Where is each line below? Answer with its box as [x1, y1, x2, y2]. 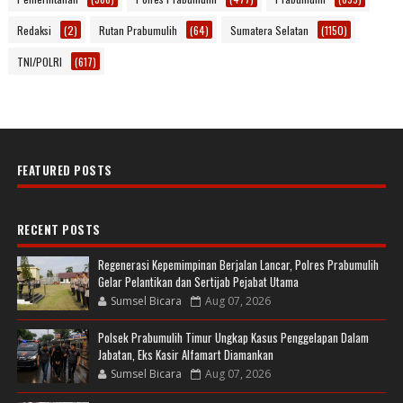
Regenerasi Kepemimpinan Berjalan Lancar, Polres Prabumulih [97, 255, 379, 273]
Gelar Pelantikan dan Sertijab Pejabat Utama [97, 272, 299, 291]
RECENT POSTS [16, 219, 101, 238]
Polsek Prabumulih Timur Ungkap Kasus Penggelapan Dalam [97, 327, 369, 346]
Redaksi [16, 22, 51, 38]
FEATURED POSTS [16, 160, 112, 179]
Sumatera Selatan [229, 22, 309, 38]
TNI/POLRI [16, 53, 62, 69]
